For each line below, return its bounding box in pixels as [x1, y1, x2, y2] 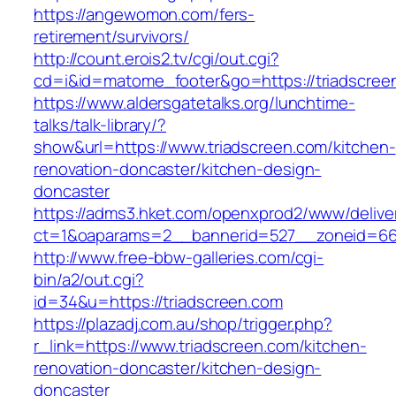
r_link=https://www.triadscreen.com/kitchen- [34, 334, 367, 358]
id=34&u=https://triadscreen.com [34, 290, 283, 314]
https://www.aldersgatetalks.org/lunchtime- [34, 91, 355, 115]
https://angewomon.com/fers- [34, 3, 255, 27]
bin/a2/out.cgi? [34, 268, 144, 292]
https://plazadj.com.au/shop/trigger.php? [34, 312, 332, 336]
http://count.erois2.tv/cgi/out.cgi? [34, 47, 279, 71]
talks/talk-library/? [34, 113, 166, 137]
